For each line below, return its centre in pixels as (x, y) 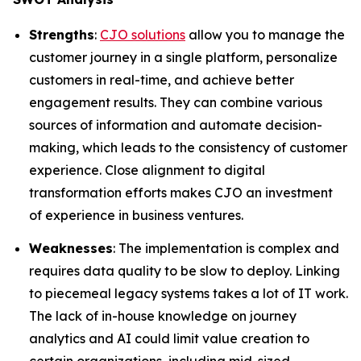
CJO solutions (143, 34)
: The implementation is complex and (226, 249)
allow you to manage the (265, 34)
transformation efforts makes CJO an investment (181, 192)
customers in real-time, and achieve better (162, 79)
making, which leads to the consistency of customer (188, 147)
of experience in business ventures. (136, 215)
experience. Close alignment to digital (147, 170)
